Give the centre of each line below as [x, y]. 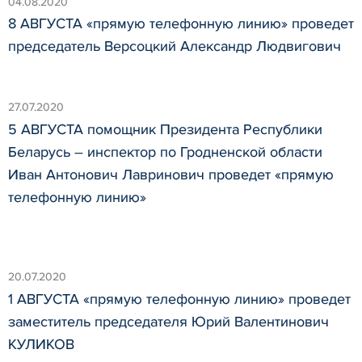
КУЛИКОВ [41, 344]
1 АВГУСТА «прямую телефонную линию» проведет [179, 299]
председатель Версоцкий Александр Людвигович [175, 46]
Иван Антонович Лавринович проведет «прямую [171, 174]
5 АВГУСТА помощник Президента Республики [165, 129]
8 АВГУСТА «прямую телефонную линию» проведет [181, 24]
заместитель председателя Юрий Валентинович [168, 321]
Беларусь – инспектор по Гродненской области [165, 152]
